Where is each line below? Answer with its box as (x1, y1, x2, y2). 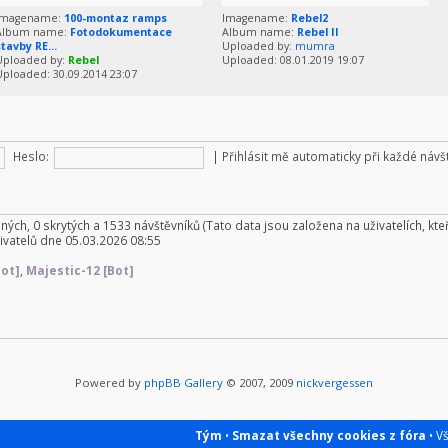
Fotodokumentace (70, 25, 172, 40)
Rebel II (297, 25, 339, 40)
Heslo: (13, 148, 49, 165)
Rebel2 (291, 11, 328, 26)
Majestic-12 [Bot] (26, 262, 134, 279)
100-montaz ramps (64, 11, 167, 26)
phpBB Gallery (144, 374, 223, 390)
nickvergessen (296, 374, 373, 390)
